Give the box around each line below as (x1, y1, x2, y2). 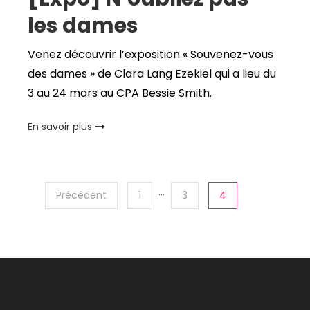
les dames (27, 11, 143, 41)
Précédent (55, 188, 107, 203)
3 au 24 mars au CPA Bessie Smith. (27, 85, 212, 102)
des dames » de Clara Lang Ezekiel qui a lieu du (27, 66, 276, 82)
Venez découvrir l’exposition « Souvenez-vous (27, 46, 273, 63)
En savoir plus (27, 120, 92, 134)
